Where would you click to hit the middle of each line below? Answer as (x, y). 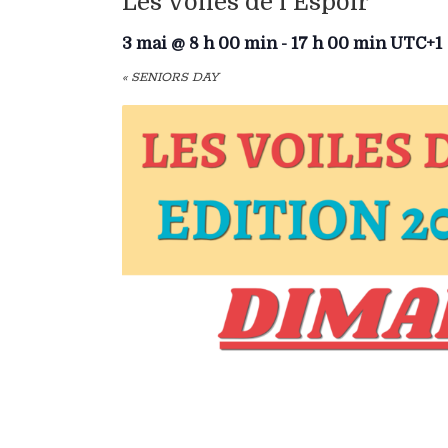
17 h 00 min (338, 43)
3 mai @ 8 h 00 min (199, 43)
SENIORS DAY (173, 77)
